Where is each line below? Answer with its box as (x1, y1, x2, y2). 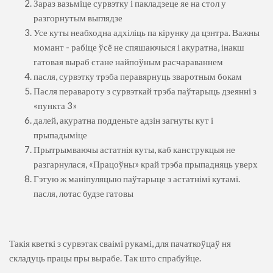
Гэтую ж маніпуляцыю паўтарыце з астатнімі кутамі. (34, 172, 240, 184)
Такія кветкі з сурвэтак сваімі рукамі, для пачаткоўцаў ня (9, 237, 231, 249)
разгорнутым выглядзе (34, 12, 122, 23)
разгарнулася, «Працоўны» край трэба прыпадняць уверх (34, 158, 258, 169)
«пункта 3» (34, 99, 77, 111)
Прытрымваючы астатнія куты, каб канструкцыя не (34, 143, 235, 155)
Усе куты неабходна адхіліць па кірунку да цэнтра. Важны (34, 26, 260, 38)
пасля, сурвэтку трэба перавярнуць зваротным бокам (34, 70, 242, 82)
